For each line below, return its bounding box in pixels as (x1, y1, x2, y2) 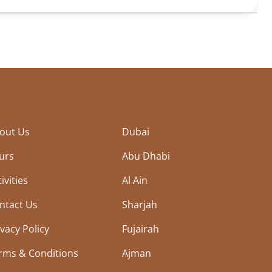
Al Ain (122, 173, 148, 187)
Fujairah (122, 222, 160, 236)
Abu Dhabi (122, 149, 171, 163)
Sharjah (122, 197, 158, 211)
